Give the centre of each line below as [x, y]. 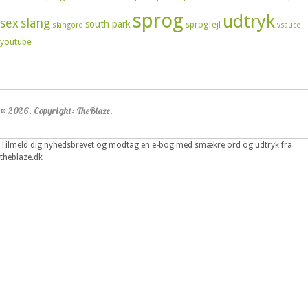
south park [108, 24]
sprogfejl [203, 25]
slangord [68, 25]
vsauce [289, 25]
